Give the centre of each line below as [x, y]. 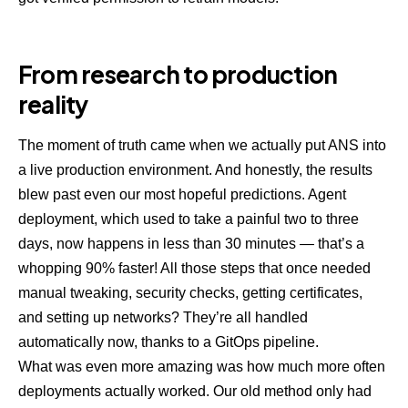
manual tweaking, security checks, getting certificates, [190, 293]
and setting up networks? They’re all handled [163, 318]
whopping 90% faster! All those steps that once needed [194, 269]
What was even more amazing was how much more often [202, 367]
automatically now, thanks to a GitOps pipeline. [168, 342]
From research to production [178, 74]
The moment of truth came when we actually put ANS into [202, 146]
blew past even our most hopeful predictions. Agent [182, 195]
